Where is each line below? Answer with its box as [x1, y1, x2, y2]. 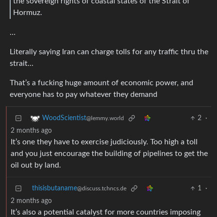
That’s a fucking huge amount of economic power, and [10, 79, 193, 87]
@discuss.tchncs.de [77, 186, 126, 192]
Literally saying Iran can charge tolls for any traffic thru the [10, 48, 208, 56]
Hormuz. [13, 8, 42, 16]
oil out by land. [11, 161, 61, 170]
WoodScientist [42, 115, 86, 122]
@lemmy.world [86, 115, 124, 122]
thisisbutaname [32, 185, 77, 192]
